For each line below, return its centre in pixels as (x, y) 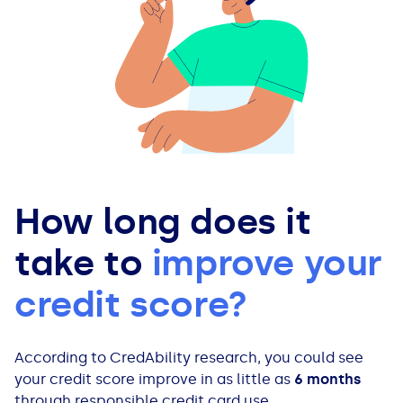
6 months (327, 380)
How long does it (163, 222)
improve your (267, 264)
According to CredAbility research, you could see (189, 358)
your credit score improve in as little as (154, 380)
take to (83, 264)
